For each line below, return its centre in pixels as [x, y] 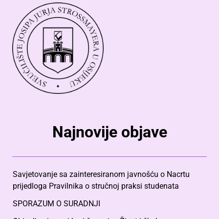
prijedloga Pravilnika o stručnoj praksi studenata [96, 186]
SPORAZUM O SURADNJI [56, 204]
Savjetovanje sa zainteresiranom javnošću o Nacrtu [101, 175]
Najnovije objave [109, 132]
